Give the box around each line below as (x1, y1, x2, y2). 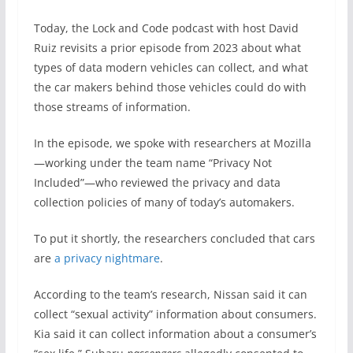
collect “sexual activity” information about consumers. (33, 307, 317, 321)
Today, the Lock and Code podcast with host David (33, 20, 299, 35)
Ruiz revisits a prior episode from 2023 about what (33, 40, 301, 55)
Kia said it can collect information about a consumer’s (33, 326, 317, 341)
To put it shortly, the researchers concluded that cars (33, 231, 315, 246)
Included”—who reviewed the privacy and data (33, 175, 281, 190)
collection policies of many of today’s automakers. (33, 195, 295, 210)
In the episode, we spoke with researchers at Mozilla (33, 136, 311, 150)
